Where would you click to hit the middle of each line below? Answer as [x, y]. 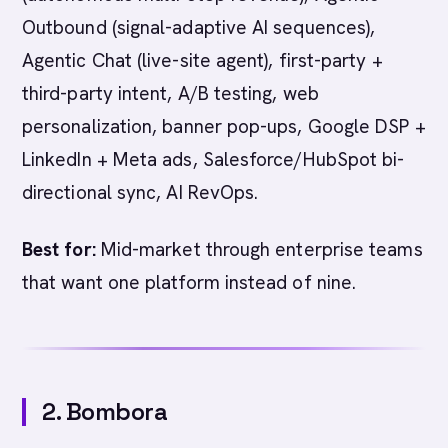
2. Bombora [105, 411]
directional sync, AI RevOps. [140, 192]
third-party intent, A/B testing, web [170, 93]
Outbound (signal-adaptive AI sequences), [199, 27]
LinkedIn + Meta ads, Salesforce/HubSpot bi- [213, 159]
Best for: [59, 249]
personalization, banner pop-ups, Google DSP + [224, 126]
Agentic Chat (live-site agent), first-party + [202, 60]
